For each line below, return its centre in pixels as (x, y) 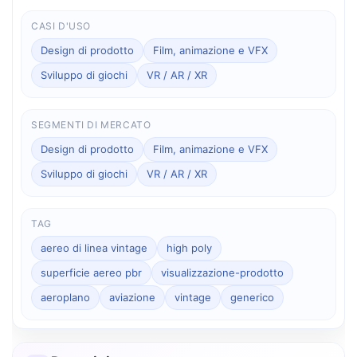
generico (252, 297)
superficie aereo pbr (91, 272)
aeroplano (65, 297)
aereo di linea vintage (94, 247)
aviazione (132, 297)
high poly (189, 247)
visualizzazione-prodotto (222, 272)
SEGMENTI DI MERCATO (91, 124)
